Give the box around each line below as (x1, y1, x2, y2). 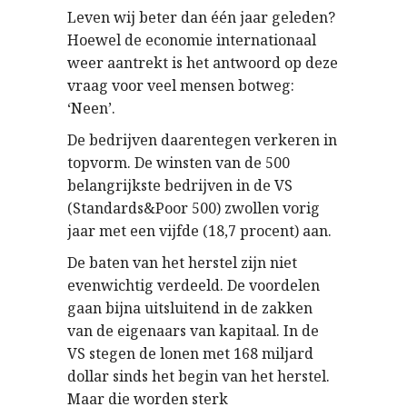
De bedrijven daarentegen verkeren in (67, 130, 337, 150)
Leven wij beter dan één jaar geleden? (67, 7, 335, 27)
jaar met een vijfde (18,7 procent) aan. (67, 221, 332, 241)
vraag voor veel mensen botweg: (67, 75, 294, 95)
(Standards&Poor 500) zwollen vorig (67, 198, 320, 218)
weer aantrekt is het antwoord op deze (67, 53, 338, 73)
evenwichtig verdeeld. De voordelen (67, 275, 320, 295)
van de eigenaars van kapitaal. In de (67, 321, 319, 341)
